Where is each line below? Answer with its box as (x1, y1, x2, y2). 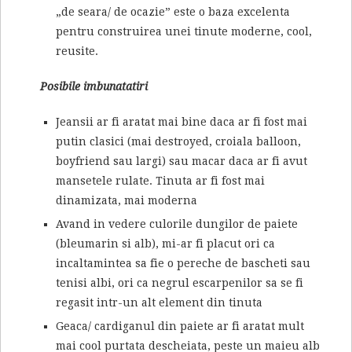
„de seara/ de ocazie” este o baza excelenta (56, 5, 290, 19)
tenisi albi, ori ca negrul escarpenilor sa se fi (56, 277, 303, 290)
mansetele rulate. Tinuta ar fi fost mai (56, 174, 265, 188)
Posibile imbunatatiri (40, 80, 148, 93)
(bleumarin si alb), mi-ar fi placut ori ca (56, 237, 275, 251)
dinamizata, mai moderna (56, 194, 197, 207)
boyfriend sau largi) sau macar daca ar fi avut (56, 155, 307, 168)
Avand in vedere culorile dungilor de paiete (56, 218, 298, 231)
